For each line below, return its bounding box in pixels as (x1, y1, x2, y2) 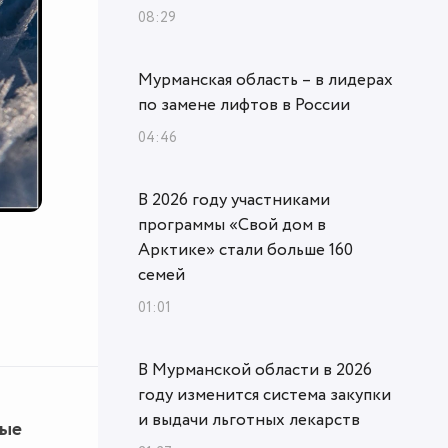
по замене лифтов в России (138, 93, 350, 118)
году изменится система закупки (138, 383, 391, 408)
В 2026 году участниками (138, 188, 330, 213)
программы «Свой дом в (138, 213, 326, 238)
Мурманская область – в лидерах (138, 68, 393, 93)
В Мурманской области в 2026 (138, 358, 372, 383)
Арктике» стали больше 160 (138, 238, 353, 263)
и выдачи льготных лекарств (138, 408, 360, 433)
